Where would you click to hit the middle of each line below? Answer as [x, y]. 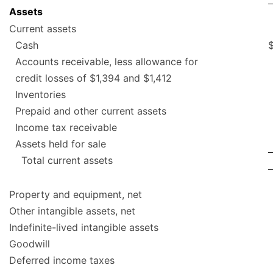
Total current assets [67, 161]
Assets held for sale [61, 144]
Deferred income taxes [62, 261]
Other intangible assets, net [72, 211]
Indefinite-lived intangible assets [84, 228]
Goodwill [30, 244]
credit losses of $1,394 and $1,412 [94, 78]
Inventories [41, 95]
